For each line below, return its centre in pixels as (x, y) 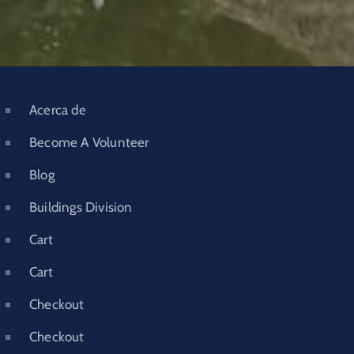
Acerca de (58, 110)
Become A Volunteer (89, 142)
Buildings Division (81, 207)
